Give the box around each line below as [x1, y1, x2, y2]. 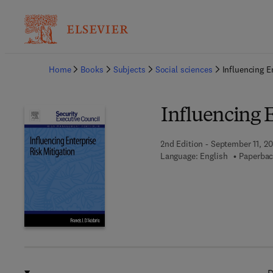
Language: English [160, 151, 228, 161]
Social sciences [155, 64, 213, 75]
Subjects [113, 64, 146, 75]
